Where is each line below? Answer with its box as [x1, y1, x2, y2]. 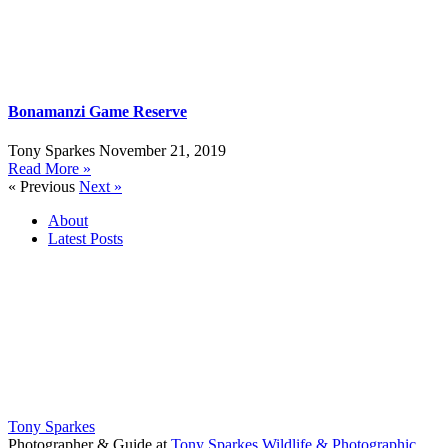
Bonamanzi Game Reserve [8, 103, 187, 121]
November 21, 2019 [99, 142, 226, 160]
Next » [79, 178, 122, 196]
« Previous [8, 178, 75, 196]
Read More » [8, 160, 91, 178]
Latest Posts [48, 230, 123, 248]
